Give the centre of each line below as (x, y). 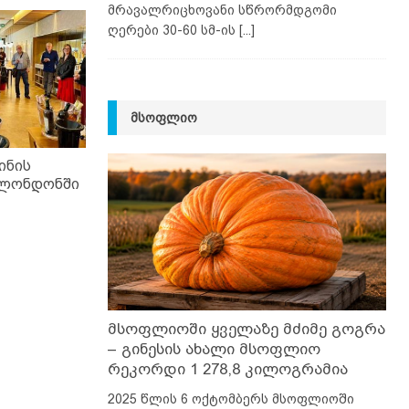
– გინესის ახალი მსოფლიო (214, 349)
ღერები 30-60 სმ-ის (173, 30)
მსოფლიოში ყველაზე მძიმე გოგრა (246, 329)
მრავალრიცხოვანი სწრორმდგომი (222, 10)
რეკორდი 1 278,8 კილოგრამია (227, 369)
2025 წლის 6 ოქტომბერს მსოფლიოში (231, 399)
